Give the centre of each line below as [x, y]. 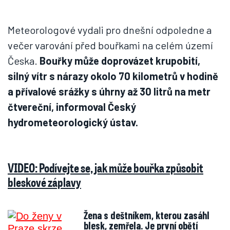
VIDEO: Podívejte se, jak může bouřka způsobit [106, 168]
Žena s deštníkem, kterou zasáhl [147, 215]
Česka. [24, 61]
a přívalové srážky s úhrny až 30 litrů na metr [109, 91]
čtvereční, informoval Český [72, 107]
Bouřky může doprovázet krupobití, [120, 61]
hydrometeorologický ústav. [73, 122]
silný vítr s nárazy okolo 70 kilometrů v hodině [113, 76]
